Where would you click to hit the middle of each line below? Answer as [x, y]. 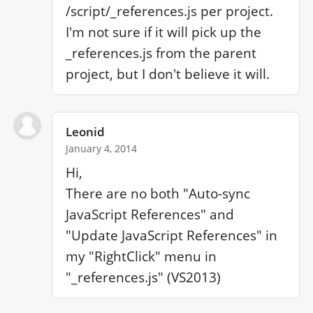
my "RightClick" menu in [141, 256]
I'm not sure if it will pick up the [164, 32]
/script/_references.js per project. [170, 11]
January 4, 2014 [102, 149]
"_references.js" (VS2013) [144, 277]
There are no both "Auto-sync [158, 193]
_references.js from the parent [161, 53]
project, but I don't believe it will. [168, 74]
